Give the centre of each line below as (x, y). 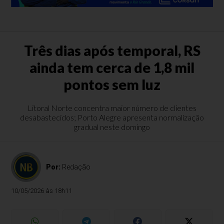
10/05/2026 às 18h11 (42, 191)
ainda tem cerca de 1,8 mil (112, 67)
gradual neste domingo (112, 127)
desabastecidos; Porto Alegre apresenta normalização (112, 117)
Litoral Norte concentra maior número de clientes (112, 108)
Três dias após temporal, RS (112, 50)
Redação (76, 167)
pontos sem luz (112, 84)
